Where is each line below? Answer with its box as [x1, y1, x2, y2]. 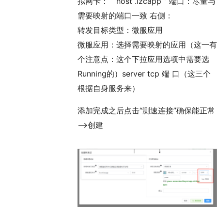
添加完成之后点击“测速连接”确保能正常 [77, 105, 215, 115]
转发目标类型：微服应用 [77, 25, 163, 35]
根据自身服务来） [77, 83, 139, 93]
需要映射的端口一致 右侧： [77, 10, 173, 20]
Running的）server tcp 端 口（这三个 [77, 68, 211, 78]
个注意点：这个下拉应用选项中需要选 [77, 54, 209, 64]
